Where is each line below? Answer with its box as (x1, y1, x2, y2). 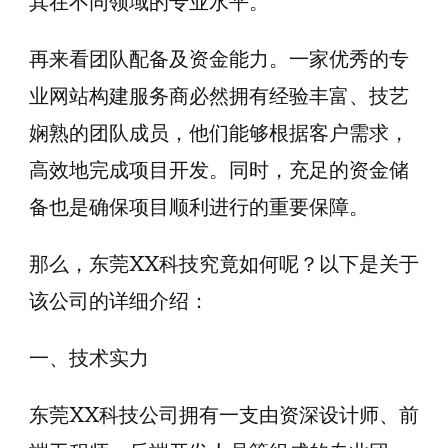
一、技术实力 (29, 345, 149, 371)
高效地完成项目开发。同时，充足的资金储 (29, 157, 409, 183)
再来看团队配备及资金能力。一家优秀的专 (29, 46, 409, 72)
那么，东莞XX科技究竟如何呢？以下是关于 (29, 251, 419, 277)
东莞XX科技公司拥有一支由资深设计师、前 (29, 402, 419, 428)
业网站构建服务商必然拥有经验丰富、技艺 (29, 83, 409, 109)
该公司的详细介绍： (29, 288, 209, 314)
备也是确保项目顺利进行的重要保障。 (29, 194, 369, 220)
